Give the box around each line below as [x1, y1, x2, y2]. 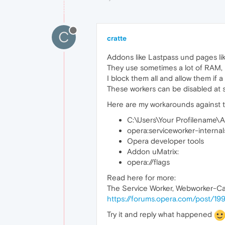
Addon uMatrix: [127, 147, 179, 156]
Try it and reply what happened [107, 210, 214, 219]
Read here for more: [107, 173, 176, 182]
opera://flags [127, 158, 170, 167]
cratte [107, 34, 127, 43]
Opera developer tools [127, 137, 204, 146]
